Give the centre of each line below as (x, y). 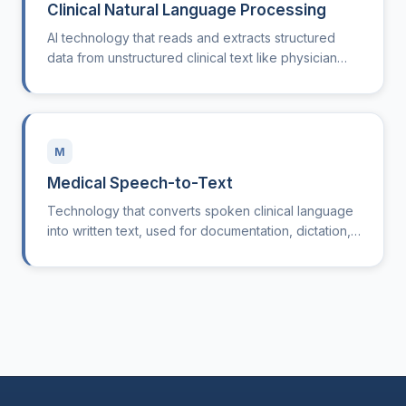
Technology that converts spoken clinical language (200, 211)
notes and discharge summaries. (143, 77)
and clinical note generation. (131, 251)
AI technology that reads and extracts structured (191, 38)
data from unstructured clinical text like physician (192, 58)
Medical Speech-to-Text (140, 183)
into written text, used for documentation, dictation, (199, 231)
